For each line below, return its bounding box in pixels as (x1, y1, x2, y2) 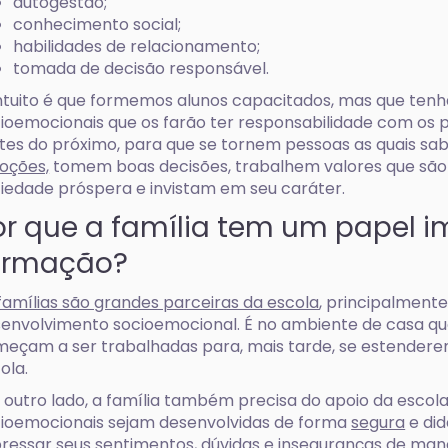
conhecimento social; (13, 13, 182, 36)
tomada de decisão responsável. (13, 57, 270, 80)
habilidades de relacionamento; (13, 35, 261, 58)
